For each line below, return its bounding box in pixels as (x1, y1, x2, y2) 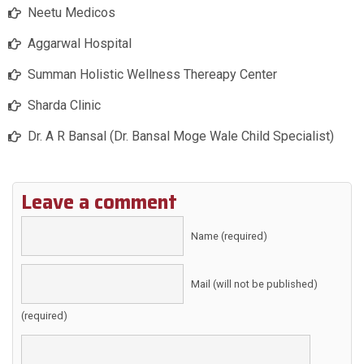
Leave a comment (21, 187, 177, 219)
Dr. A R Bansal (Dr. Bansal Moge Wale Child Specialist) (28, 128, 334, 145)
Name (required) (191, 230, 267, 243)
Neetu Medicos (28, 5, 115, 21)
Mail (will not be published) (191, 278, 318, 291)
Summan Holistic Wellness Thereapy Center (28, 67, 277, 83)
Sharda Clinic (28, 97, 101, 114)
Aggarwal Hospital (28, 36, 132, 52)
